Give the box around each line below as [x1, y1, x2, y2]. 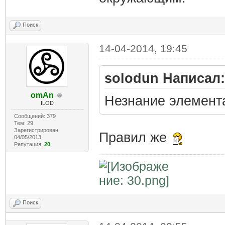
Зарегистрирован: [14, 127, 60, 133]
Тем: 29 [14, 120, 33, 126]
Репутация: [14, 141, 44, 147]
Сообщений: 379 [14, 113, 56, 119]
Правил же [98, 130, 171, 145]
